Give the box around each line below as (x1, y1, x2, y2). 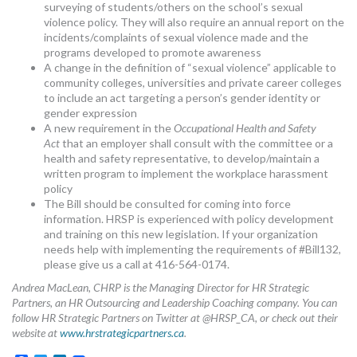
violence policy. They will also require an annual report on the (44, 14, 344, 29)
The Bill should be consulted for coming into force (44, 196, 291, 210)
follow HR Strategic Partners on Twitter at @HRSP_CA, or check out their (12, 310, 338, 324)
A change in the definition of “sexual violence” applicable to (44, 60, 336, 74)
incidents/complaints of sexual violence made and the (44, 29, 308, 44)
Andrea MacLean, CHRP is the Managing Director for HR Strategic (12, 280, 309, 294)
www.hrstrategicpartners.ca (60, 325, 184, 339)
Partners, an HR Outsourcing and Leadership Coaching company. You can (12, 295, 337, 309)
